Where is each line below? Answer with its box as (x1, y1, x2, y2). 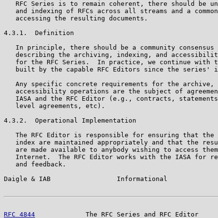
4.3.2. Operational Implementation (4, 116, 136, 124)
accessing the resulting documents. (4, 14, 148, 22)
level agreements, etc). (4, 102, 105, 109)
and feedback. (4, 160, 66, 168)
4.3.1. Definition (4, 29, 74, 36)
